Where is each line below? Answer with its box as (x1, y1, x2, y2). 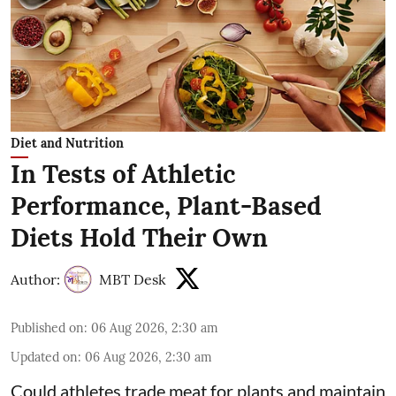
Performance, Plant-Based (11, 190, 322, 223)
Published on (11, 320, 84, 337)
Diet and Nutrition (11, 135, 124, 152)
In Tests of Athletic (11, 158, 236, 191)
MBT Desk (99, 270, 166, 289)
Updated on (11, 349, 78, 366)
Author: (11, 270, 60, 289)
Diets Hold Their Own (11, 222, 268, 255)
